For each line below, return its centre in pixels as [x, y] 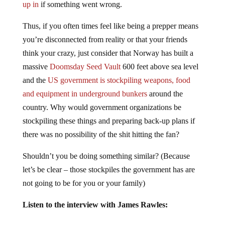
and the [35, 80]
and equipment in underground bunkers [85, 94]
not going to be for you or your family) [84, 183]
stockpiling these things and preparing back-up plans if [108, 121]
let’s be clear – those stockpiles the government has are [108, 170]
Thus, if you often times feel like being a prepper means [110, 26]
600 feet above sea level [159, 67]
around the [165, 94]
